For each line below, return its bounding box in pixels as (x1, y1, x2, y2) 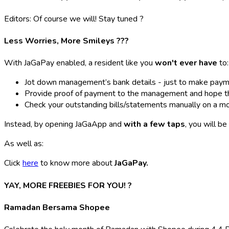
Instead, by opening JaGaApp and (4, 119, 124, 130)
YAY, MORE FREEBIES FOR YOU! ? (4, 179, 132, 191)
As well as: (4, 138, 43, 150)
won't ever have (155, 57, 217, 69)
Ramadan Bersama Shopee (4, 201, 110, 213)
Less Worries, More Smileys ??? (4, 35, 129, 47)
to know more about (38, 157, 114, 169)
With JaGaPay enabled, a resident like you (4, 57, 155, 69)
